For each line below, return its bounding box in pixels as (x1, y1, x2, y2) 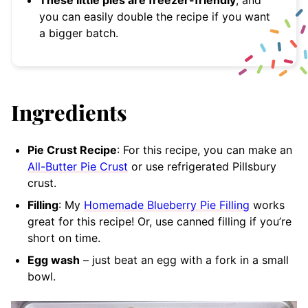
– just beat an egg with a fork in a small (80, 253, 289, 267)
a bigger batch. (39, 26, 118, 41)
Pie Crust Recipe (27, 143, 117, 157)
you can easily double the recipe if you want (39, 10, 270, 24)
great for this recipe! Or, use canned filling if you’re (27, 214, 291, 229)
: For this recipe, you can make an (117, 143, 292, 157)
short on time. (27, 231, 100, 245)
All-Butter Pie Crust (27, 159, 128, 174)
